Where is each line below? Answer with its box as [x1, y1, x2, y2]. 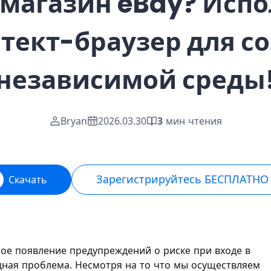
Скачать [8, 174, 47, 186]
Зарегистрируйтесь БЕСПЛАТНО [96, 173, 269, 186]
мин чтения [165, 115, 222, 127]
